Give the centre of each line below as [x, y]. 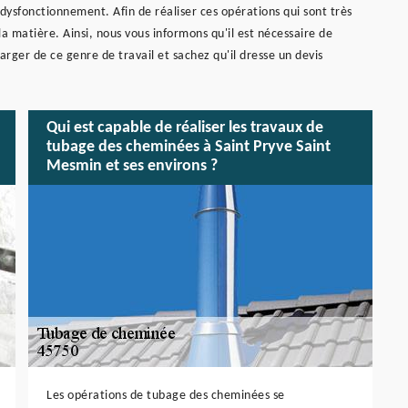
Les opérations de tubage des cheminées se [166, 395]
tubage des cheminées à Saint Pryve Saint [189, 148]
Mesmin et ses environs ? [132, 167]
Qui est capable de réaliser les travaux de [185, 128]
